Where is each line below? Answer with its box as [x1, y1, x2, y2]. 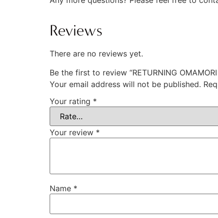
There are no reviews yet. [50, 49, 143, 59]
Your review [50, 127, 96, 138]
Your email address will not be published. [50, 79, 201, 89]
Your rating [50, 96, 93, 107]
